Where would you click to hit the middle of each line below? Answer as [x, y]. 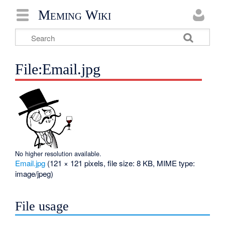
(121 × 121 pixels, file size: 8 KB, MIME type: [121, 163]
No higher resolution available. [59, 154]
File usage [42, 206]
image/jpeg [33, 174]
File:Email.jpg [58, 69]
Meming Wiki [75, 15]
